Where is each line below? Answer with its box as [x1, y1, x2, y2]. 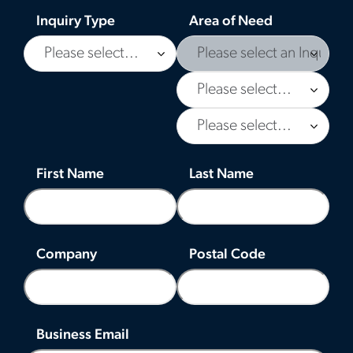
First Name [36, 166, 104, 182]
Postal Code [189, 247, 266, 262]
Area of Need [189, 13, 273, 29]
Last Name [189, 166, 254, 182]
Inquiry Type [36, 13, 115, 29]
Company [36, 247, 97, 262]
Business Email [36, 327, 129, 343]
